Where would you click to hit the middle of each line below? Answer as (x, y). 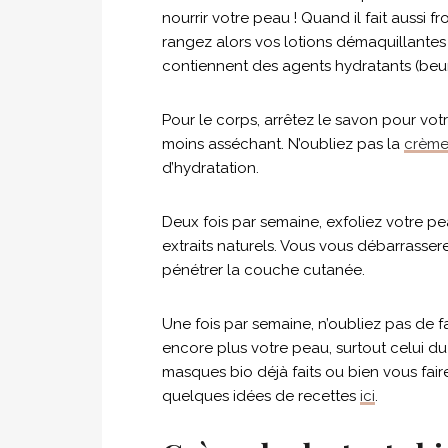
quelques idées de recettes (261, 396)
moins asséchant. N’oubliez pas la (283, 144)
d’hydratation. (210, 168)
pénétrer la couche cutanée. (263, 270)
